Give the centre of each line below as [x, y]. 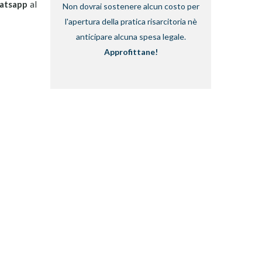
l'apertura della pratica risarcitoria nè [131, 21]
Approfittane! [131, 52]
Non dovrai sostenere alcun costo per [131, 6]
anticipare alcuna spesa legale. [131, 37]
